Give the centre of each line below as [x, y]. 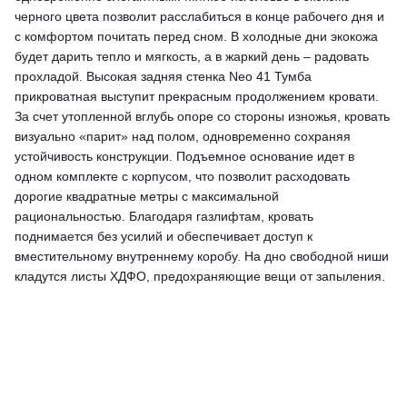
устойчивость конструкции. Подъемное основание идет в [184, 156]
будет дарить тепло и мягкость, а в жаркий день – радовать [192, 56]
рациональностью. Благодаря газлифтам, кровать [164, 216]
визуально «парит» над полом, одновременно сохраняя [183, 136]
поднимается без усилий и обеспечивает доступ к [164, 236]
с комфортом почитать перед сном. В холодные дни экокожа [196, 36]
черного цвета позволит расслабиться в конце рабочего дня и [199, 16]
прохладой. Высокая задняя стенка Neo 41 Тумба [163, 76]
